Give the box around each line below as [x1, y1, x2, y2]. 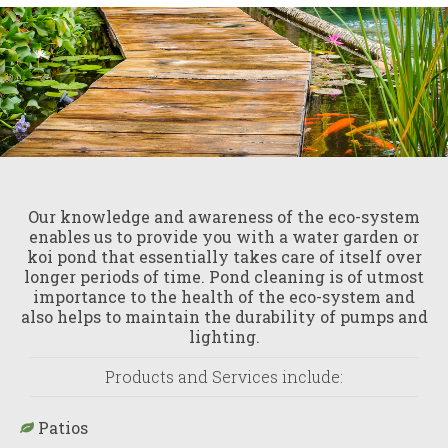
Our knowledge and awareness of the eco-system [28, 206, 420, 228]
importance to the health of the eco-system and [33, 286, 415, 308]
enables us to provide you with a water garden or [29, 226, 419, 248]
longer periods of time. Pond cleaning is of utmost [24, 266, 424, 288]
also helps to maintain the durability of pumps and [20, 306, 428, 328]
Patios [34, 417, 88, 439]
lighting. [188, 326, 260, 348]
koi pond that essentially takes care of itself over [26, 246, 422, 268]
